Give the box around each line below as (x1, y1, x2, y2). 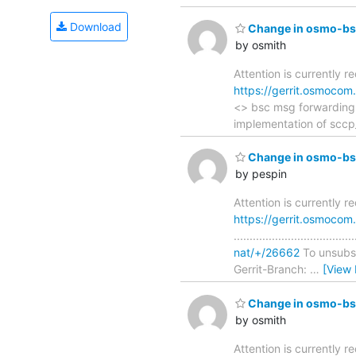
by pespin (235, 167, 287, 181)
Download (67, 20, 122, 34)
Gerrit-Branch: (234, 262, 310, 277)
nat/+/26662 (234, 246, 300, 260)
